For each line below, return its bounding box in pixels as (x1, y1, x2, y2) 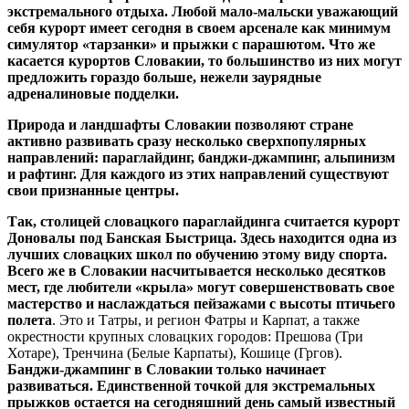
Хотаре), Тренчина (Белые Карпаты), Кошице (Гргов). (7, 345, 342, 361)
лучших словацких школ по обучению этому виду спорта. (7, 246, 387, 262)
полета (7, 312, 52, 328)
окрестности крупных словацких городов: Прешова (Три (7, 329, 363, 344)
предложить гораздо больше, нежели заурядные (7, 69, 321, 85)
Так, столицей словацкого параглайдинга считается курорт (7, 214, 400, 229)
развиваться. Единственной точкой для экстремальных (7, 378, 375, 393)
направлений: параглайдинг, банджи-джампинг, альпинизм (7, 150, 395, 165)
